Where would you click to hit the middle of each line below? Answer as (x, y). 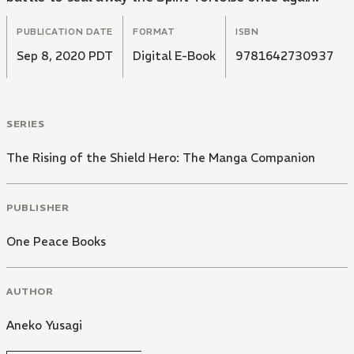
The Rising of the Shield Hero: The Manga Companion (161, 158)
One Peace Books (56, 241)
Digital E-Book (174, 56)
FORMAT (154, 32)
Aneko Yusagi (44, 325)
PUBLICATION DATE (65, 32)
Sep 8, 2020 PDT (65, 56)
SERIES (26, 124)
